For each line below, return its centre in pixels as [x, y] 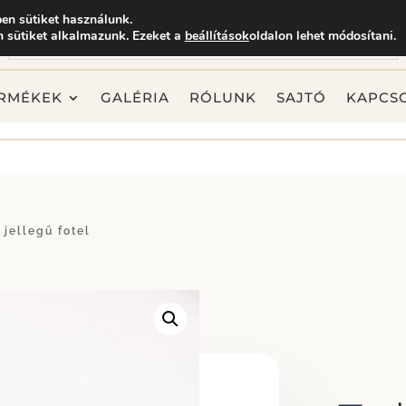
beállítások [217, 36]
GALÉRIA [135, 97]
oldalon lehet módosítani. [322, 36]
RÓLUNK [223, 97]
